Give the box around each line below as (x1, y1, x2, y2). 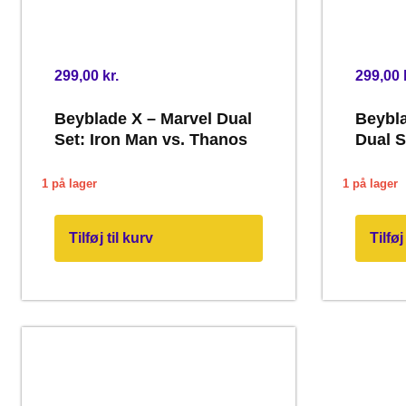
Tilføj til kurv (69, 229, 154, 246)
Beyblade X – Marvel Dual (54, 109, 252, 128)
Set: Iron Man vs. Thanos (54, 130, 247, 149)
